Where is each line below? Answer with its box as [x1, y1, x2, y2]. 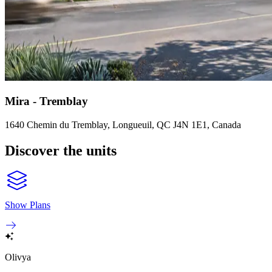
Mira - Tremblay [5, 94, 88, 107]
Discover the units [5, 142, 117, 158]
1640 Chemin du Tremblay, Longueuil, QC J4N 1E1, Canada [5, 119, 241, 130]
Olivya [5, 252, 31, 263]
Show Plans [5, 200, 50, 211]
